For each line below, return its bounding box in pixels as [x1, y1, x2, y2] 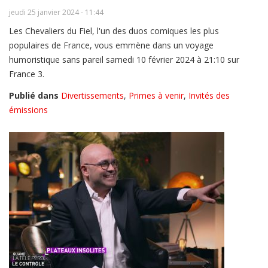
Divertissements [61, 90, 124, 102]
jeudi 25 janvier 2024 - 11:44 [9, 7, 103, 18]
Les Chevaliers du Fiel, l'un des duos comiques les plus [9, 25, 219, 37]
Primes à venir [129, 90, 184, 102]
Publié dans [9, 90, 59, 102]
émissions [9, 104, 48, 116]
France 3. [9, 68, 44, 80]
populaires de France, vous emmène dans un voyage [9, 39, 214, 51]
